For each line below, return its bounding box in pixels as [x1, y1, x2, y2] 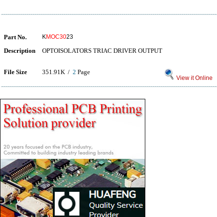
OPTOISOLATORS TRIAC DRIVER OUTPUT [42, 47, 162, 54]
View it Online [175, 75, 213, 81]
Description [4, 47, 35, 54]
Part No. [4, 33, 27, 41]
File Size [4, 68, 27, 76]
